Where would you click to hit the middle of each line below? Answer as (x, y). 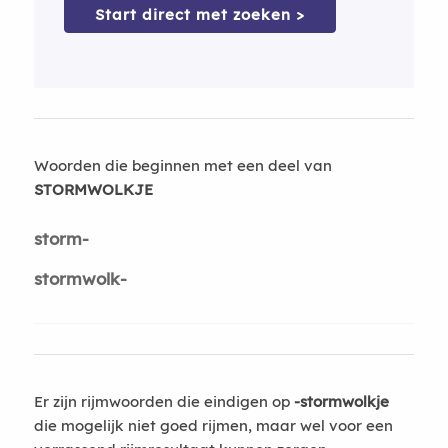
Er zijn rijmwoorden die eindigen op (163, 401)
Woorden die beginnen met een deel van (182, 165)
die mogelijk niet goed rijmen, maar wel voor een (213, 425)
